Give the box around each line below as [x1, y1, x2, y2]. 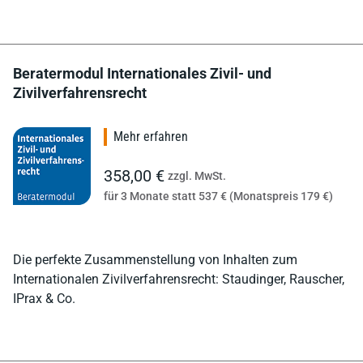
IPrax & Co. [13, 290, 75, 306]
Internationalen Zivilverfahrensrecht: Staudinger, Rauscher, [13, 271, 344, 287]
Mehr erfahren [113, 128, 188, 144]
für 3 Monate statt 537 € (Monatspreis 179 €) [104, 189, 333, 203]
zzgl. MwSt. [168, 169, 226, 182]
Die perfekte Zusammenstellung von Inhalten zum [13, 251, 297, 267]
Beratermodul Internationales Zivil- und [13, 64, 271, 82]
